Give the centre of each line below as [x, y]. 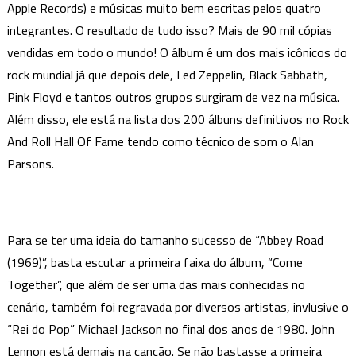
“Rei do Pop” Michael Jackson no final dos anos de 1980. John [170, 329]
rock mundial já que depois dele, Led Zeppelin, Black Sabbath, [167, 75]
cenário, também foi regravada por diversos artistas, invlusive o [178, 307]
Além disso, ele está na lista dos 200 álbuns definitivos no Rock [178, 120]
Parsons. [30, 164]
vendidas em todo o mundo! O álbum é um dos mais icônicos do [177, 53]
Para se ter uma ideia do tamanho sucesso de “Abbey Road [165, 240]
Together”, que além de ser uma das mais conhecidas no [156, 285]
